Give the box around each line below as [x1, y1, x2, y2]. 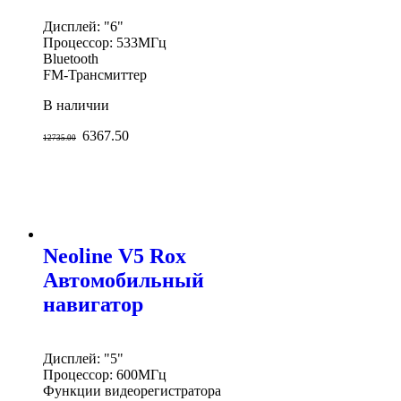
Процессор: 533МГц [43, 34, 166, 50]
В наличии [43, 97, 109, 113]
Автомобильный [43, 269, 204, 293]
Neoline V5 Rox [43, 244, 186, 269]
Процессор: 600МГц [43, 367, 166, 383]
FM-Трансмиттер [43, 66, 147, 82]
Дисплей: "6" [43, 18, 124, 34]
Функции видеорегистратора [43, 383, 221, 399]
